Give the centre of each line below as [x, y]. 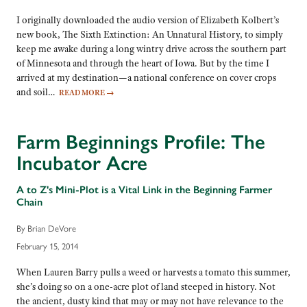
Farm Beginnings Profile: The [141, 142]
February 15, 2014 [47, 245]
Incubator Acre [82, 163]
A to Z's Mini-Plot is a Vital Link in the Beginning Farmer [144, 190]
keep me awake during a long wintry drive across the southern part [151, 48]
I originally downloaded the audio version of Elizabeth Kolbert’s [148, 20]
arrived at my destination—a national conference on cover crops [146, 77]
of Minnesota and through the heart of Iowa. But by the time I [143, 63]
